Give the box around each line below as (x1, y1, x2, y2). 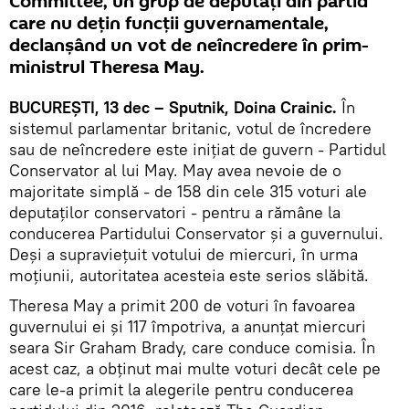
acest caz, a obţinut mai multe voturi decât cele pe (9, 357, 381, 379)
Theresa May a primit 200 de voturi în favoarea (9, 294, 355, 316)
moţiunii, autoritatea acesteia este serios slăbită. (9, 264, 369, 286)
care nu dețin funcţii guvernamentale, (9, 10, 329, 37)
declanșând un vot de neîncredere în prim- (9, 32, 369, 58)
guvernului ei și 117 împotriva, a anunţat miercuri (9, 315, 366, 337)
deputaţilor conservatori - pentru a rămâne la (9, 201, 341, 223)
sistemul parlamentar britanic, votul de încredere (9, 117, 372, 139)
